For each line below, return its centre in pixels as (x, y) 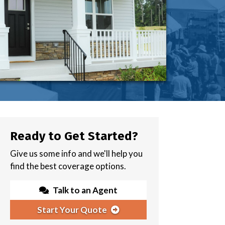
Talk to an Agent (85, 190)
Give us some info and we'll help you (76, 153)
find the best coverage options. (68, 166)
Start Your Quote (72, 209)
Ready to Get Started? (74, 136)
